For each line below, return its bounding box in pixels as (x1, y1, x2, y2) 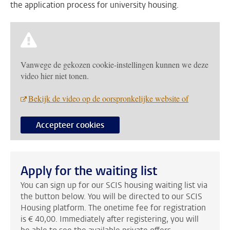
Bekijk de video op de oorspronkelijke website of (28, 93, 188, 104)
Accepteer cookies (36, 119, 104, 130)
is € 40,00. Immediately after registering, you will (21, 213, 199, 224)
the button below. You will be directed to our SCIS (21, 190, 202, 202)
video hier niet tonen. (21, 70, 89, 81)
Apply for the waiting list (21, 162, 157, 179)
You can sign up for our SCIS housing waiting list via (21, 179, 207, 190)
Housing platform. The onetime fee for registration (21, 202, 206, 213)
